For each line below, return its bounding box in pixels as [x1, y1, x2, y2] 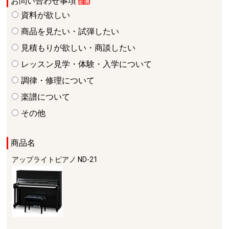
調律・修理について [21, 76, 95, 85]
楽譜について [21, 92, 71, 102]
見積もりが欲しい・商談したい [21, 43, 136, 53]
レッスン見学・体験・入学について [21, 59, 152, 69]
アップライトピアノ [12, 155, 77, 164]
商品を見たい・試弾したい [21, 27, 120, 36]
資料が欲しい [21, 10, 71, 20]
